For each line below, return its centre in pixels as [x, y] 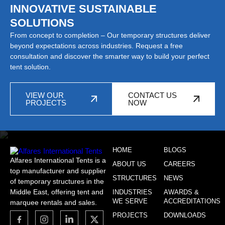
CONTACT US [152, 95]
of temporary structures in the [57, 181]
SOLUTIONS [42, 23]
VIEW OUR [45, 95]
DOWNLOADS [185, 215]
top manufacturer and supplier [58, 171]
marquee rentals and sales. [53, 202]
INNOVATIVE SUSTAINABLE [83, 9]
